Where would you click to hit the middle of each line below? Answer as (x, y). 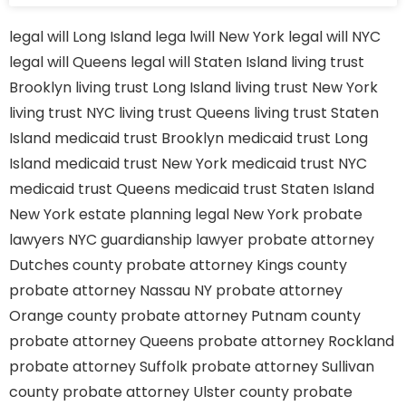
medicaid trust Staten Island (274, 189)
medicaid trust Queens (90, 189)
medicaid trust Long (298, 138)
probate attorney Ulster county (176, 392)
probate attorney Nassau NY (111, 290)
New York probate (298, 214)
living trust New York (306, 87)
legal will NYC (334, 37)
